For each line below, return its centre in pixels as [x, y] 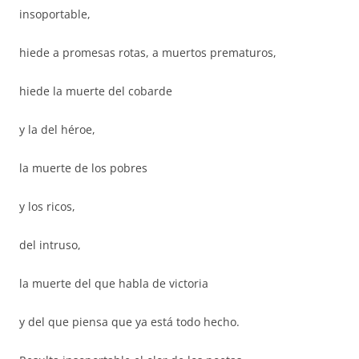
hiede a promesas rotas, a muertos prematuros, [148, 52]
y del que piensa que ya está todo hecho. [129, 322]
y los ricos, [47, 206]
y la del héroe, [57, 129]
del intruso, [50, 245]
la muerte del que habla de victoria [114, 283]
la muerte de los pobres [83, 168]
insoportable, [55, 14]
